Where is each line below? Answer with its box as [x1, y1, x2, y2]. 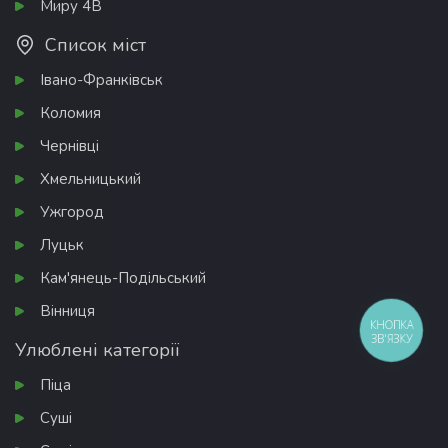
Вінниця [40, 300, 95, 321]
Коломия [40, 102, 101, 123]
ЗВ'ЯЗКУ [370, 330, 413, 346]
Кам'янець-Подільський [40, 267, 206, 288]
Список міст [45, 32, 146, 57]
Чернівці [40, 135, 99, 156]
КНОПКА [370, 316, 414, 332]
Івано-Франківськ [40, 69, 163, 90]
